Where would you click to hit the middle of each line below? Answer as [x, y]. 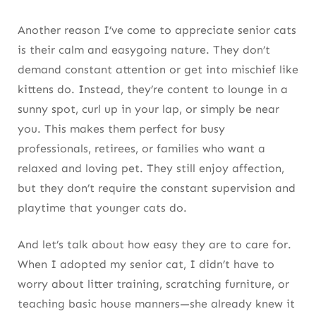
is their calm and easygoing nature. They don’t [144, 50]
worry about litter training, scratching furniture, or [153, 284]
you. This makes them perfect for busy [121, 129]
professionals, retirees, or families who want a [141, 149]
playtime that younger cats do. [102, 208]
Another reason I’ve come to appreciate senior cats [157, 30]
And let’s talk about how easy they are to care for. [154, 245]
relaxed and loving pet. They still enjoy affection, [151, 169]
